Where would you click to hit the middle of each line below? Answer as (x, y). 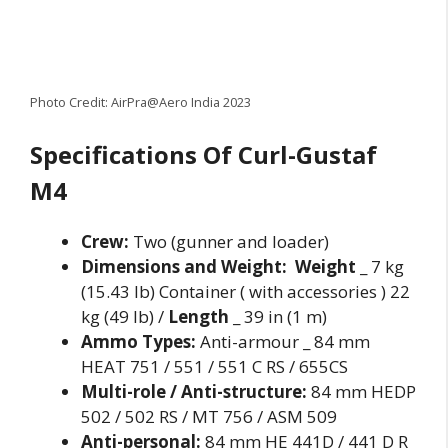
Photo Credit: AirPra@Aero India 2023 (140, 101)
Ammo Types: (138, 342)
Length (198, 317)
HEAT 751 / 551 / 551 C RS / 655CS (214, 367)
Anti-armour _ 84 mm (283, 342)
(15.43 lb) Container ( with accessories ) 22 (245, 292)
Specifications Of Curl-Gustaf (203, 155)
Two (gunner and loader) (229, 242)
